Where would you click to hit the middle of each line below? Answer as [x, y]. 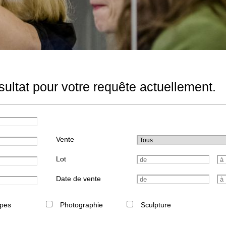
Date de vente [79, 179]
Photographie [82, 205]
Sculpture [156, 205]
